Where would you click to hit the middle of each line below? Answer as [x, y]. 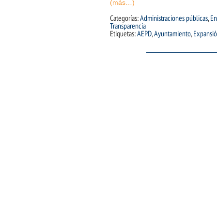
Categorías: [125, 18]
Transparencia [128, 26]
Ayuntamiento [172, 34]
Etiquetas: [124, 34]
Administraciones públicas [174, 18]
